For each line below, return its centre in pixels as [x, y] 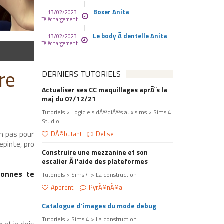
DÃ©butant [66, 134]
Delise [105, 134]
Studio [50, 121]
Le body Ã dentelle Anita [130, 36]
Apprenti [63, 187]
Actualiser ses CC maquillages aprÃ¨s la [104, 90]
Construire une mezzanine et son [95, 152]
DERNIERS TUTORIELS [81, 74]
